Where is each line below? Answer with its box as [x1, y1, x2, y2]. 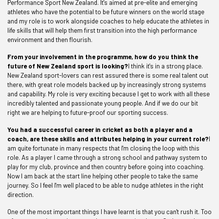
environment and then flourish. [7, 36, 92, 44]
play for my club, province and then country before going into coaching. [7, 163, 204, 171]
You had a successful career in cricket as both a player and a [7, 126, 193, 133]
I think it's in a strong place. [128, 62, 203, 70]
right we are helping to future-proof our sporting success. [7, 109, 168, 116]
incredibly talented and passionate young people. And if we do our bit [7, 99, 198, 107]
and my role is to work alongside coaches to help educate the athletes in [7, 17, 209, 25]
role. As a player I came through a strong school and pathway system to [7, 153, 207, 161]
